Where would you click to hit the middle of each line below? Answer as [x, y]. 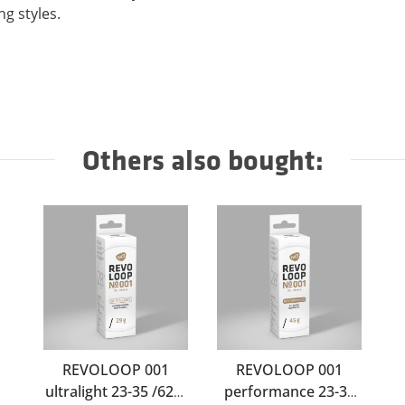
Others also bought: [202, 160]
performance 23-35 [289, 392]
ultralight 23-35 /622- [116, 392]
